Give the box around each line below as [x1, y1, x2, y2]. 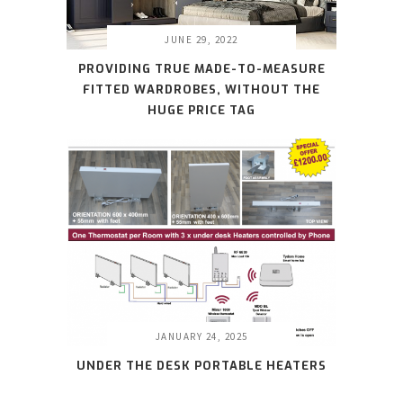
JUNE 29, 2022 [165, 33, 238, 47]
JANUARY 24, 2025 [155, 329, 248, 343]
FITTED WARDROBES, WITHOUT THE [83, 82, 320, 98]
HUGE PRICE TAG [148, 103, 255, 119]
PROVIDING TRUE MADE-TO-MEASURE [77, 61, 326, 77]
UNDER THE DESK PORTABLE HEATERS [76, 357, 327, 373]
